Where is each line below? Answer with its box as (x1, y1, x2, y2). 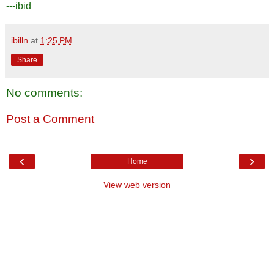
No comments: (6, 86, 83, 99)
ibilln (11, 35, 28, 45)
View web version (103, 179, 171, 190)
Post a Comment (6, 113, 94, 126)
